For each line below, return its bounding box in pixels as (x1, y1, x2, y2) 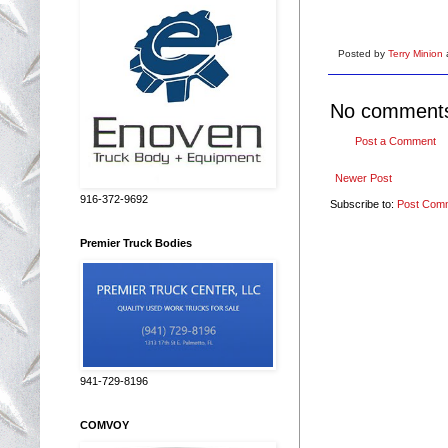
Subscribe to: (330, 197, 397, 210)
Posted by (338, 48, 388, 60)
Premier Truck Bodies (80, 236, 192, 249)
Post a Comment (355, 134, 436, 147)
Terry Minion (388, 48, 446, 60)
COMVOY (80, 418, 129, 431)
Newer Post (335, 171, 392, 184)
